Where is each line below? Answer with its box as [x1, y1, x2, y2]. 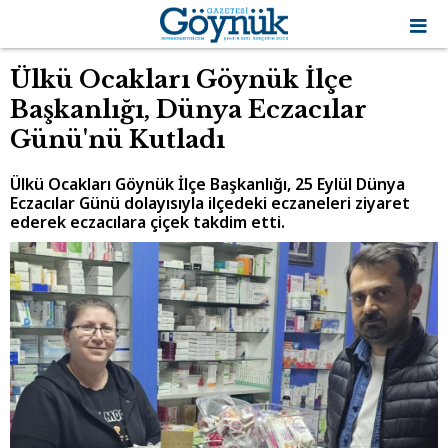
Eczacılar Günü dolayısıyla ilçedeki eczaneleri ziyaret [10, 192, 410, 214]
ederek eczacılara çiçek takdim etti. [10, 211, 285, 233]
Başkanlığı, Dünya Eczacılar [10, 95, 367, 124]
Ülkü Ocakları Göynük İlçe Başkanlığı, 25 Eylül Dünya [10, 173, 405, 195]
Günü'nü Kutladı [10, 125, 225, 154]
